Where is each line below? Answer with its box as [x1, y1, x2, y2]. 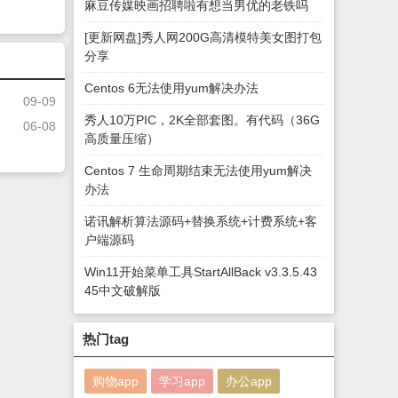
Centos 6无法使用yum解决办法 [84, 81, 259, 95]
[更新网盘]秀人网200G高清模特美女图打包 [84, 30, 322, 44]
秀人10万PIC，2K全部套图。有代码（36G [84, 113, 321, 127]
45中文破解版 [84, 283, 162, 298]
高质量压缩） [84, 131, 160, 146]
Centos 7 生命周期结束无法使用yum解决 [84, 163, 313, 178]
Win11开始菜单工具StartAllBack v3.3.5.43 [84, 265, 318, 279]
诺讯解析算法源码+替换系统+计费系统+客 [84, 214, 318, 228]
